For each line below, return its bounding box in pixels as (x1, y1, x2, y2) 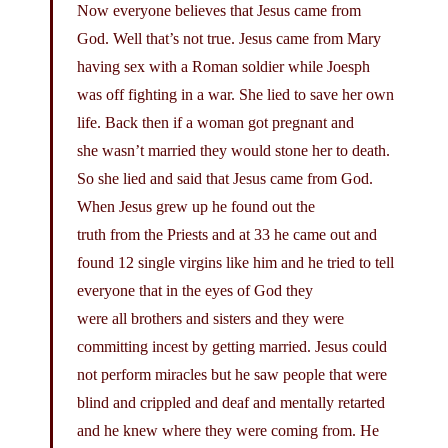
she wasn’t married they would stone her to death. (77, 141, 390, 159)
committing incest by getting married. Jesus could (77, 337, 387, 355)
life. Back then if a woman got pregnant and (77, 113, 354, 131)
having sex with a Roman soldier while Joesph (77, 57, 370, 75)
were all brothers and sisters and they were (77, 309, 344, 327)
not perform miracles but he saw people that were (77, 365, 387, 383)
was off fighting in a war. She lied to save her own (77, 85, 394, 103)
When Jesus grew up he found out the (77, 197, 315, 215)
